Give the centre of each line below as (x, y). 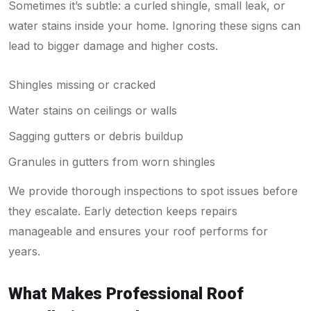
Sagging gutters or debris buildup (96, 136)
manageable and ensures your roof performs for (138, 231)
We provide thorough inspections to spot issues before (153, 191)
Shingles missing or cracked (82, 84)
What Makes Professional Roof (126, 293)
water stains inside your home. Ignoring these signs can (154, 25)
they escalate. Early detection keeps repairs (123, 211)
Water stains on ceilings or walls (93, 110)
